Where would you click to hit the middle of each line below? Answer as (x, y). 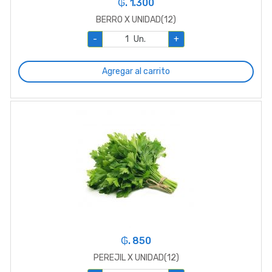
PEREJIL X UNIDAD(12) (136, 257)
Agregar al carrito (136, 72)
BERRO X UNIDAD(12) (136, 20)
